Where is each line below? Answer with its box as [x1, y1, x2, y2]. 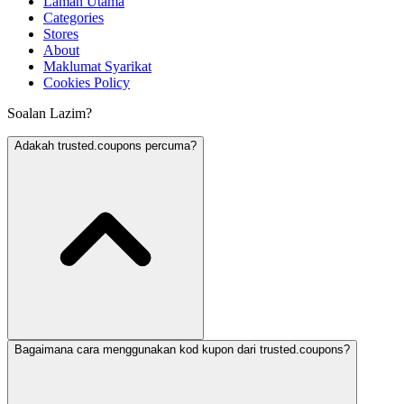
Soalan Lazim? [7, 106, 92, 121]
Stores [43, 26, 78, 41]
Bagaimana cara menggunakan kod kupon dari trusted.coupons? [14, 343, 350, 356]
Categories [43, 10, 104, 25]
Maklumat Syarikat [43, 59, 151, 74]
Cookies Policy [43, 75, 130, 90]
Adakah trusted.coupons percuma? [14, 139, 197, 152]
